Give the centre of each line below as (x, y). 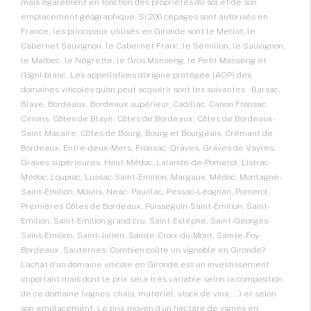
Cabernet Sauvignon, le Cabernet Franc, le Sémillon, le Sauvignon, (153, 46)
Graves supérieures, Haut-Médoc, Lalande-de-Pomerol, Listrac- (146, 163)
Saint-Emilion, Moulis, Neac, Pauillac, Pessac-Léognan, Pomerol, (145, 192)
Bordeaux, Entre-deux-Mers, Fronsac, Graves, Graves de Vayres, (148, 148)
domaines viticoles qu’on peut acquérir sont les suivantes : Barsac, (151, 90)
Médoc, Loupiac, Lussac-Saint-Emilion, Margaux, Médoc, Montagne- (151, 177)
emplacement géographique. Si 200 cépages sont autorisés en (144, 17)
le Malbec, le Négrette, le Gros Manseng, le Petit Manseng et (144, 61)
